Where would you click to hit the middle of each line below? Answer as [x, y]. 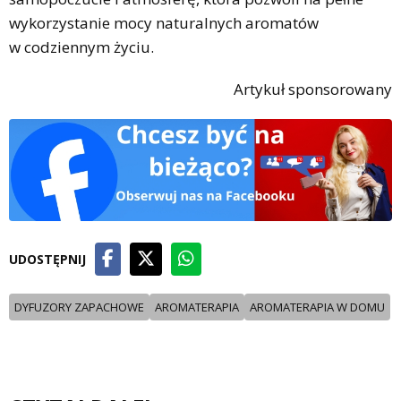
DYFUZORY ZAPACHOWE [79, 307]
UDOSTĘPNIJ [47, 259]
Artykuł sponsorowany [313, 89]
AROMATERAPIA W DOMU [317, 307]
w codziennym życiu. [81, 47]
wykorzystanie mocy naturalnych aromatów [164, 22]
